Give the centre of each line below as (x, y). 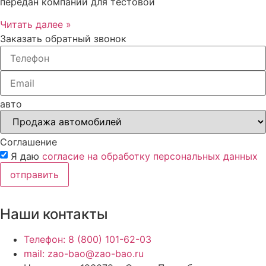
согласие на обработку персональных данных (150, 156)
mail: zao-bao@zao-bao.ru (84, 254)
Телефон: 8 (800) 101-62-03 (88, 240)
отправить (34, 175)
